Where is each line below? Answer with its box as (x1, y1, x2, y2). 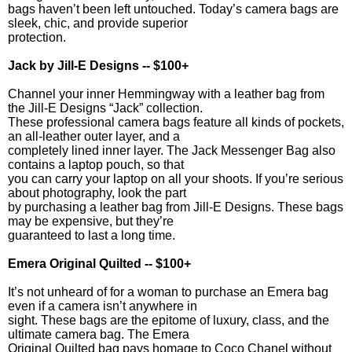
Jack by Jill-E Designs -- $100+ (8, 59, 189, 72)
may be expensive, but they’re (8, 214, 174, 228)
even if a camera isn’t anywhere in (8, 299, 197, 313)
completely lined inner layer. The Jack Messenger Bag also (8, 144, 335, 157)
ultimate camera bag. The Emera (8, 328, 189, 341)
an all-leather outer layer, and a (8, 130, 180, 143)
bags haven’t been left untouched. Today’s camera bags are (8, 2, 339, 16)
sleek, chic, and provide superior (8, 16, 188, 30)
